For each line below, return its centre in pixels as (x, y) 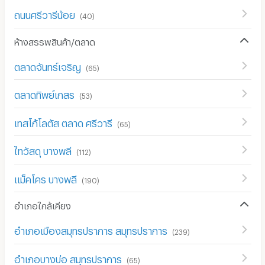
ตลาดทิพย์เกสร (44, 93)
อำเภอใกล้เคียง (42, 204)
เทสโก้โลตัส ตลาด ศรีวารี (63, 121)
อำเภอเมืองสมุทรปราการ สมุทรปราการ (91, 230)
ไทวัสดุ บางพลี (43, 150)
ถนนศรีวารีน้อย (44, 14)
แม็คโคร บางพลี (45, 177)
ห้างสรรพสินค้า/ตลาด (54, 40)
